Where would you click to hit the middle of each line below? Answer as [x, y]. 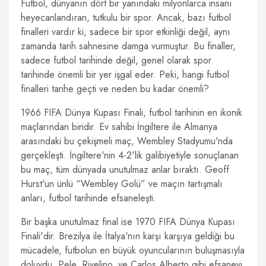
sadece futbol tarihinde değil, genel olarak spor [116, 60]
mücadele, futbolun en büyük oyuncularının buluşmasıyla [133, 250]
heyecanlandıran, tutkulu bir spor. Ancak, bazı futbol [126, 18]
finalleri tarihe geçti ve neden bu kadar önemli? [115, 89]
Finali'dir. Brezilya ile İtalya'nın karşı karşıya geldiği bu [128, 236]
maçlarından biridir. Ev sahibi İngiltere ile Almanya [119, 127]
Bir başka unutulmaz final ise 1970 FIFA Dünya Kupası [128, 222]
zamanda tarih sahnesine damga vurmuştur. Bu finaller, [128, 46]
